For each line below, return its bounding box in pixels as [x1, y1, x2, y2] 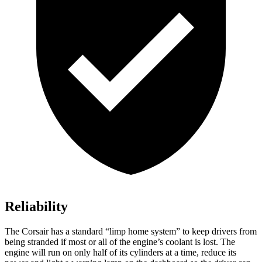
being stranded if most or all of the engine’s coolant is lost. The [5, 237, 235, 247]
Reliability [5, 199, 68, 215]
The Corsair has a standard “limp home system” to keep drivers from [5, 226, 257, 237]
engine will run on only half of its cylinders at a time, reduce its [5, 247, 236, 258]
